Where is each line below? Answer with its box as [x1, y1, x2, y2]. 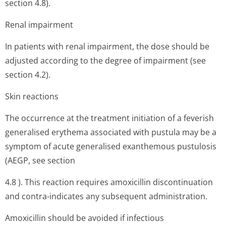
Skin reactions [5, 91, 59, 102]
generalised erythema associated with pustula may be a [5, 127, 216, 138]
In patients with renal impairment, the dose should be [5, 41, 209, 52]
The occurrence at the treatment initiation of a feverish [5, 112, 214, 124]
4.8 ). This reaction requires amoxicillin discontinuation [5, 177, 213, 188]
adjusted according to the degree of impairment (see [5, 55, 206, 66]
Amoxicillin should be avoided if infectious [5, 212, 164, 223]
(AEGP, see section [5, 155, 75, 166]
